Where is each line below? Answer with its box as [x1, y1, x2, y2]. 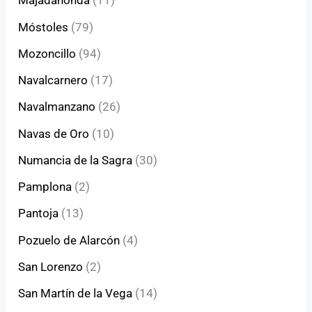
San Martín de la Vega [18, 286, 133, 301]
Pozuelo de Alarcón [18, 233, 120, 247]
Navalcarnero [18, 73, 88, 88]
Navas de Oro [18, 126, 90, 141]
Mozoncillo [18, 46, 77, 61]
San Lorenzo [18, 259, 84, 274]
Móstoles [18, 19, 69, 34]
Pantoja [18, 206, 59, 221]
